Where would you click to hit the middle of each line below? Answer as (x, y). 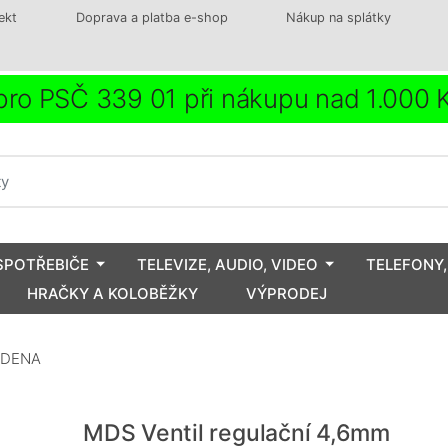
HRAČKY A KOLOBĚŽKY (112, 293)
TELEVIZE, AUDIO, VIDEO (227, 264)
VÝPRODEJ (286, 293)
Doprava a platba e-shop (151, 17)
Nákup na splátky (339, 17)
